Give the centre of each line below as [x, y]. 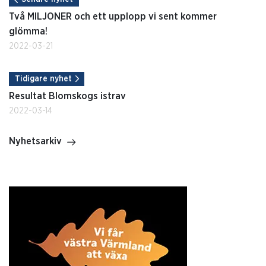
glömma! [28, 31]
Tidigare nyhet [43, 79]
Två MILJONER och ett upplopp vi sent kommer [113, 16]
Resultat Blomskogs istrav [67, 96]
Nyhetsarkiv [35, 142]
